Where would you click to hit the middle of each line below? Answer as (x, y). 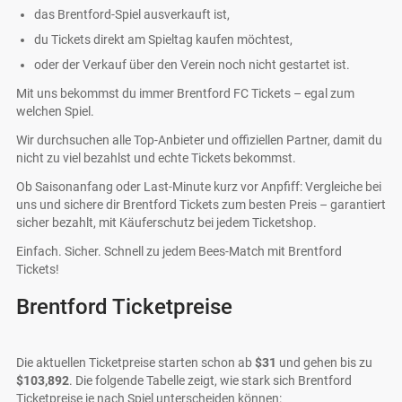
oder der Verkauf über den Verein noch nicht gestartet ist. (192, 65)
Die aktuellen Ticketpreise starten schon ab (135, 363)
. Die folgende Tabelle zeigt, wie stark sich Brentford (210, 380)
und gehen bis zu (324, 363)
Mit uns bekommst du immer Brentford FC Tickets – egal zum (185, 93)
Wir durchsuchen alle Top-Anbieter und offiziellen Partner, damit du (199, 140)
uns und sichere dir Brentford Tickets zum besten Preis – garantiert (201, 205)
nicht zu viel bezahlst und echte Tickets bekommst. (156, 158)
